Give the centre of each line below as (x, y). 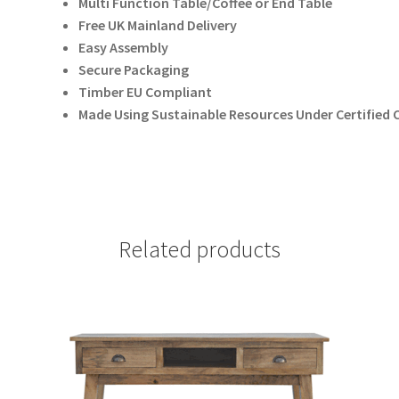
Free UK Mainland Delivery (157, 25)
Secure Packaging (133, 69)
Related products (199, 249)
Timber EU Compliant (145, 92)
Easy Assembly (123, 47)
